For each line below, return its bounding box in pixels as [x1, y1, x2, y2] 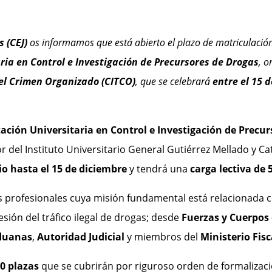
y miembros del [124, 230, 200, 244]
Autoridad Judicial [36, 230, 124, 244]
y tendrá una [129, 162, 190, 176]
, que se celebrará [135, 75, 212, 89]
